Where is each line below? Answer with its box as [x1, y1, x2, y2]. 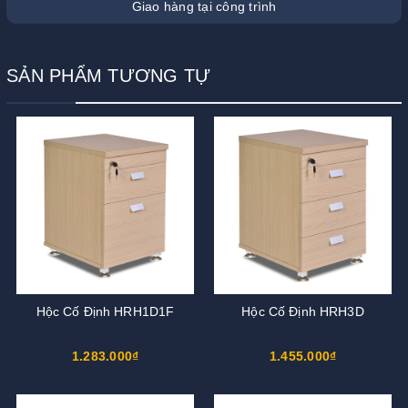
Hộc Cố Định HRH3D [241, 303, 364, 319]
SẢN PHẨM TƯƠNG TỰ [6, 65, 211, 86]
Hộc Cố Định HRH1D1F [36, 303, 175, 319]
